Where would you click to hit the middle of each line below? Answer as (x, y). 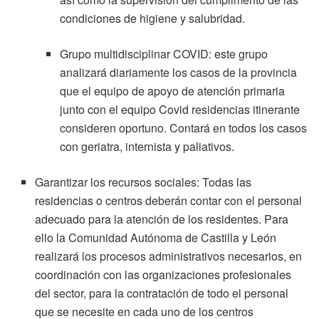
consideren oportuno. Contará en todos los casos (183, 128)
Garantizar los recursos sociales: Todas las (143, 182)
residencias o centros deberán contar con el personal (169, 200)
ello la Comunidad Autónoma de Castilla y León (156, 237)
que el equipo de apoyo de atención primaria (172, 91)
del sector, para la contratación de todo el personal (162, 293)
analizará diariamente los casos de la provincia (178, 72)
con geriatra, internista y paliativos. (147, 146)
